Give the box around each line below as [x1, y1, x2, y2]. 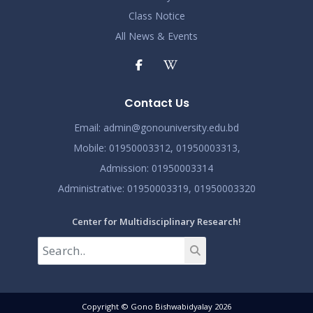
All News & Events [115, 29, 198, 43]
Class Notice [128, 9, 185, 23]
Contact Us [124, 94, 189, 111]
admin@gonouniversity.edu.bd [103, 120, 239, 134]
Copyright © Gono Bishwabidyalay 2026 [82, 300, 231, 312]
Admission [100, 161, 147, 175]
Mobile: [73, 140, 109, 154]
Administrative [57, 181, 122, 195]
